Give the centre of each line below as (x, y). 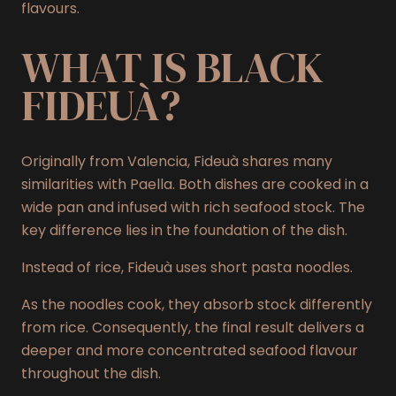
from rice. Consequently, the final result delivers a (193, 328)
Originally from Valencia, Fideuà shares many (177, 162)
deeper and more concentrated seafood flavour (190, 351)
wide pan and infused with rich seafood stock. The (193, 208)
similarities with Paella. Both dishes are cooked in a (195, 185)
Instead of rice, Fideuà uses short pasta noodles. (187, 268)
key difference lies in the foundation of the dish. (184, 231)
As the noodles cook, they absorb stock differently (197, 305)
